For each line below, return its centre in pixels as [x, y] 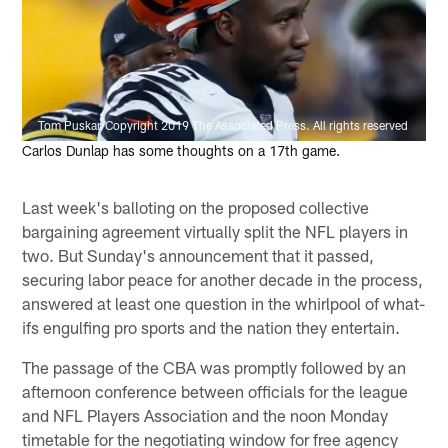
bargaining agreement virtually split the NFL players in [215, 230]
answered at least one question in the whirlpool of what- [224, 302]
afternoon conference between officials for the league [215, 390]
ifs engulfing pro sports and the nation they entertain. [211, 326]
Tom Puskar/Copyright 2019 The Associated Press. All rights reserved [223, 125]
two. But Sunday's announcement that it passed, [198, 254]
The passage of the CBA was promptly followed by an [214, 366]
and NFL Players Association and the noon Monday [205, 414]
